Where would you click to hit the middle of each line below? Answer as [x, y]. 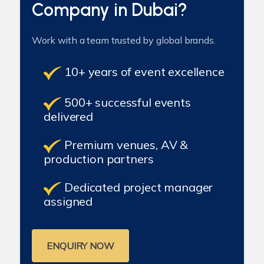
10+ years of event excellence [143, 72]
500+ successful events [126, 102]
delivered [68, 116]
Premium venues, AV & [125, 145]
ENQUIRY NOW [80, 246]
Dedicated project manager [137, 187]
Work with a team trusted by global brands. [124, 40]
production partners [99, 159]
